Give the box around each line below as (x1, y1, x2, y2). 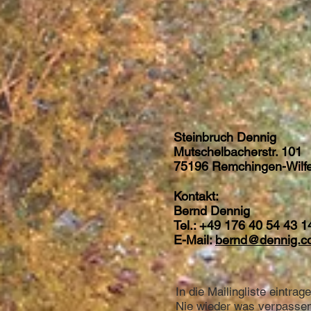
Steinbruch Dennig (174, 130, 276, 144)
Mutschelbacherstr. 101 (174, 144, 302, 159)
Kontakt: (174, 189, 219, 203)
